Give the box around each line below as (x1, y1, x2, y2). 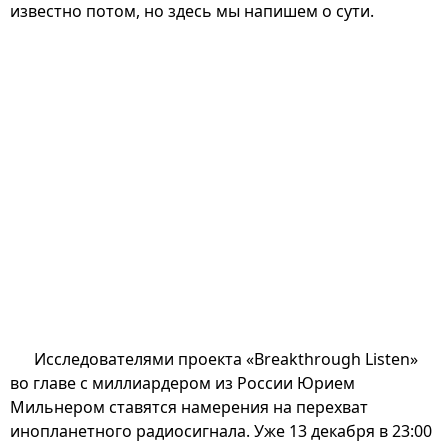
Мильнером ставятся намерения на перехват (10, 395, 368, 418)
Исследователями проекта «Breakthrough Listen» (34, 347, 418, 370)
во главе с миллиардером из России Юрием (10, 371, 355, 394)
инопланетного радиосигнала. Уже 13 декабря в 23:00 (10, 419, 432, 442)
